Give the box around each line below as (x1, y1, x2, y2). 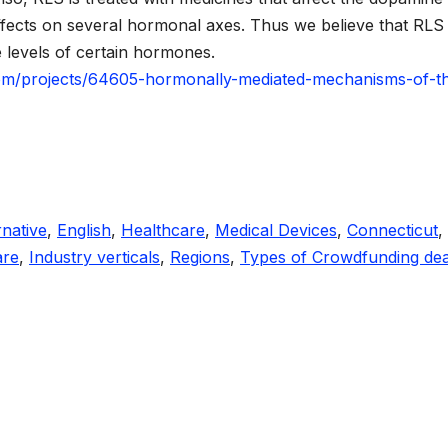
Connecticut (347, 219, 438, 240)
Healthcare (121, 219, 205, 240)
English (57, 219, 111, 240)
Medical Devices (215, 219, 337, 240)
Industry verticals (29, 246, 160, 267)
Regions (170, 246, 230, 267)
